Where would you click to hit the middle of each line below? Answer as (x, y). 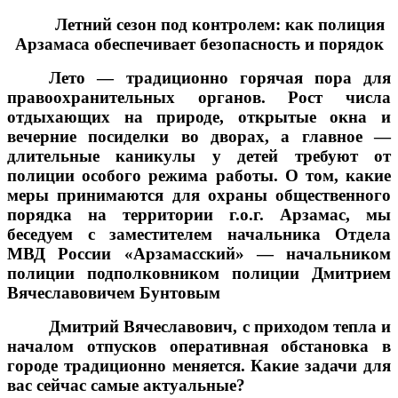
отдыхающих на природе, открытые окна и (199, 116)
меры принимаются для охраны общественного (199, 195)
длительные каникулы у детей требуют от (199, 155)
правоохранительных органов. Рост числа (199, 97)
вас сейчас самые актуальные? (126, 385)
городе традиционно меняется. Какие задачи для (199, 365)
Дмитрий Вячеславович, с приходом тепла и (220, 326)
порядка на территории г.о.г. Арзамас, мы (199, 214)
